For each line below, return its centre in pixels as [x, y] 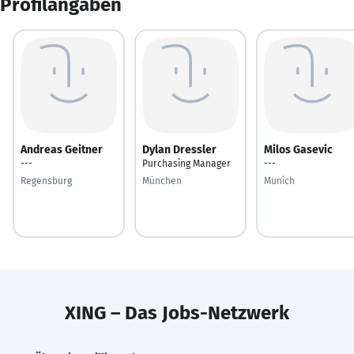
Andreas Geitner [62, 149]
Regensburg [46, 181]
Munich [279, 181]
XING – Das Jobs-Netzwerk [177, 313]
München [162, 181]
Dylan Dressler [179, 149]
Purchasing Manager [186, 163]
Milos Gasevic [298, 149]
